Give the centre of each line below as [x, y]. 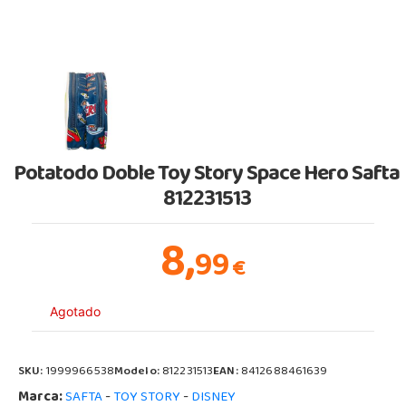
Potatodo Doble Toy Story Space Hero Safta [207, 175]
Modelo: [138, 372]
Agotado [75, 311]
